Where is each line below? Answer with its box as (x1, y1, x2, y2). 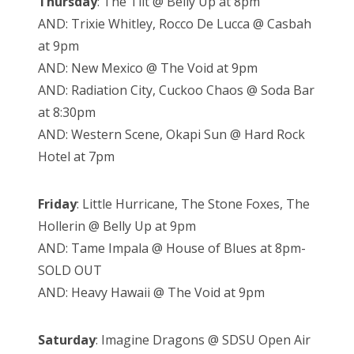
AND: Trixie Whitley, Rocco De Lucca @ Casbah (38, 14, 311, 32)
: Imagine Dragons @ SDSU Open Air (96, 330, 311, 348)
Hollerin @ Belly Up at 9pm (38, 217, 196, 235)
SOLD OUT (38, 261, 102, 279)
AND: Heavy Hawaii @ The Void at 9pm (38, 283, 265, 301)
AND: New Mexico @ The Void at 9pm (38, 58, 258, 77)
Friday (38, 194, 77, 213)
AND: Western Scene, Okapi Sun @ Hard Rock (38, 125, 305, 143)
